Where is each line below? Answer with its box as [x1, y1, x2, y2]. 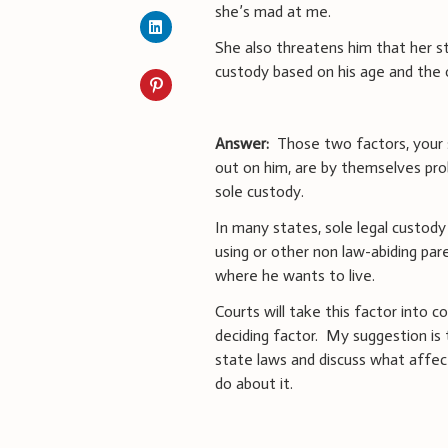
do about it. [215, 373, 302, 393]
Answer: [215, 133, 274, 153]
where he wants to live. [215, 265, 384, 285]
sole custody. [215, 181, 313, 201]
